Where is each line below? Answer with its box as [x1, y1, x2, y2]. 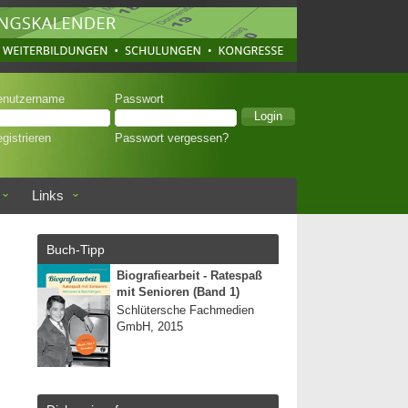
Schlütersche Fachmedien [117, 304, 254, 317]
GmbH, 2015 [117, 321, 183, 333]
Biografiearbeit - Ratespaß [117, 270, 262, 282]
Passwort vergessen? [115, 132, 229, 145]
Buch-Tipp [46, 242, 105, 257]
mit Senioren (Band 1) [117, 286, 240, 299]
